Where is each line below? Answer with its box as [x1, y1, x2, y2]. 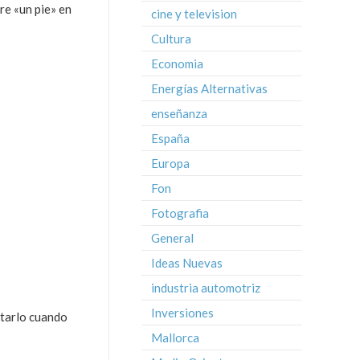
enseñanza [151, 106, 207, 121]
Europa [151, 156, 190, 170]
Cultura [151, 31, 191, 46]
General [151, 231, 194, 245]
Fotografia [151, 206, 209, 220]
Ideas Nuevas [151, 256, 223, 270]
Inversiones [151, 305, 214, 320]
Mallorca [151, 330, 199, 345]
